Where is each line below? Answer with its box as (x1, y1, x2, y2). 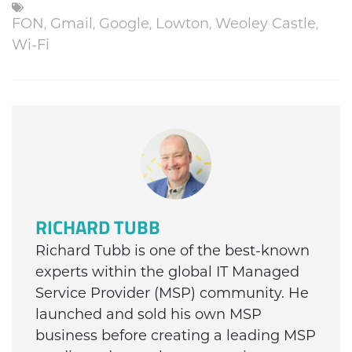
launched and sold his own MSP (35, 306, 262, 324)
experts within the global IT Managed (35, 263, 299, 281)
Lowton (156, 15, 209, 33)
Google (99, 15, 149, 33)
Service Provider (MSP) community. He (35, 284, 309, 302)
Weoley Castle (215, 15, 316, 33)
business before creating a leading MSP (35, 327, 316, 345)
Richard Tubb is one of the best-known (35, 242, 310, 260)
